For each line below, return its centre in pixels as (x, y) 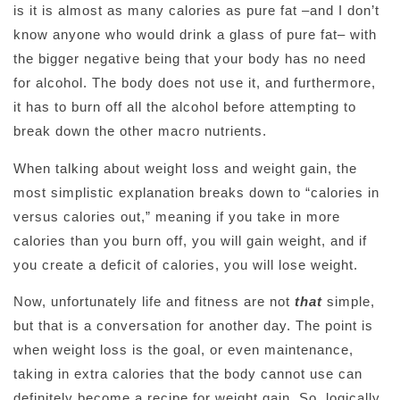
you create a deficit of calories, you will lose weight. (186, 264)
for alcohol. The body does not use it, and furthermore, (195, 83)
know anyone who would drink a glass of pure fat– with (195, 35)
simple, (349, 302)
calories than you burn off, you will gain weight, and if (190, 240)
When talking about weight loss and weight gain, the (185, 168)
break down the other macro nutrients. (140, 131)
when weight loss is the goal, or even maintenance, (183, 350)
